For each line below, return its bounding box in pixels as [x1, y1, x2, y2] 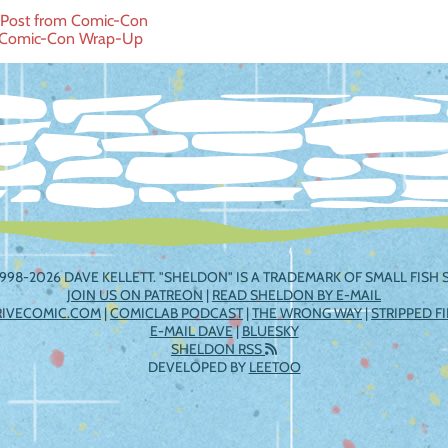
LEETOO [248, 358, 301, 376]
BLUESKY [241, 322, 299, 340]
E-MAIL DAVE [149, 322, 233, 340]
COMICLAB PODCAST [110, 304, 243, 322]
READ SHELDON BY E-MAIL [212, 286, 381, 304]
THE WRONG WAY [252, 304, 362, 322]
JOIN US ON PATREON [67, 286, 203, 304]
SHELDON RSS [171, 340, 265, 358]
